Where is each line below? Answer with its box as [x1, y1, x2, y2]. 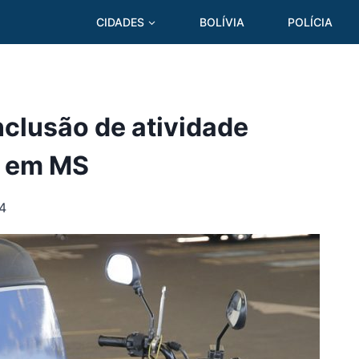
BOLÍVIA [199, 14, 244, 29]
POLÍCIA [288, 14, 333, 29]
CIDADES [96, 14, 145, 29]
